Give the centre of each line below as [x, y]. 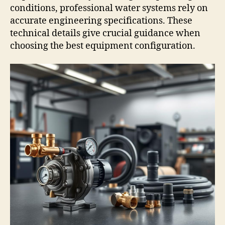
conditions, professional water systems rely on [109, 9]
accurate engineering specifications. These [101, 21]
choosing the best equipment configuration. [103, 46]
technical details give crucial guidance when [105, 34]
